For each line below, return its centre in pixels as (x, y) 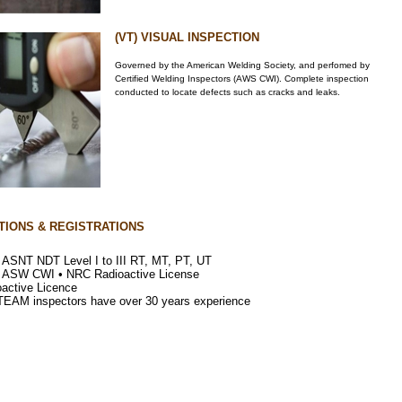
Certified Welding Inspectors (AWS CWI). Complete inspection (242, 79)
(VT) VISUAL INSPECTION (187, 37)
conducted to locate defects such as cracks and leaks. (227, 92)
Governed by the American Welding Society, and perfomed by (242, 65)
